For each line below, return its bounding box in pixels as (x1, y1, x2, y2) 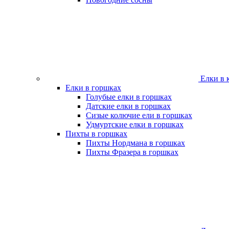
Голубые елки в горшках (86, 93, 172, 101)
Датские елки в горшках (86, 102, 171, 110)
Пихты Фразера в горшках (86, 148, 178, 156)
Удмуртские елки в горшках (86, 120, 184, 129)
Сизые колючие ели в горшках (86, 111, 192, 120)
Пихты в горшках (65, 129, 127, 138)
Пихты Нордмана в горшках (86, 139, 185, 147)
